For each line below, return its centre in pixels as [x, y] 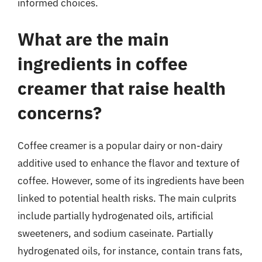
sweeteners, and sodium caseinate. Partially [115, 233]
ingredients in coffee [103, 63]
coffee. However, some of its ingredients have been [131, 180]
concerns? [60, 112]
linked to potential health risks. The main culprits [127, 198]
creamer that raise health [122, 88]
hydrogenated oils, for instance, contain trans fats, [130, 251]
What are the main [93, 39]
